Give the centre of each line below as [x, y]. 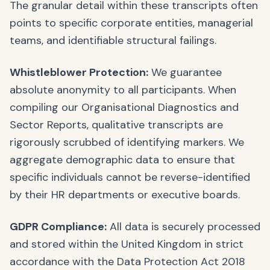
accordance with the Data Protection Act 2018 [127, 262]
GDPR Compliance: [58, 227]
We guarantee [185, 72]
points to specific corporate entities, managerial [131, 23]
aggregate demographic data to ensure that [122, 160]
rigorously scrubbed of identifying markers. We [127, 142]
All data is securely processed [184, 227]
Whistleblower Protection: [79, 72]
